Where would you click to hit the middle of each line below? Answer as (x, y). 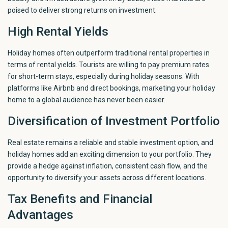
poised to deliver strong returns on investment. (82, 10)
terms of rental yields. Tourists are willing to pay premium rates (109, 64)
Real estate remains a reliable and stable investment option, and (111, 142)
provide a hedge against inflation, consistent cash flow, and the (108, 166)
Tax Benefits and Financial (80, 199)
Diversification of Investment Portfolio (114, 121)
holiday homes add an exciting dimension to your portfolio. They (110, 154)
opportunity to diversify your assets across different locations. (107, 177)
